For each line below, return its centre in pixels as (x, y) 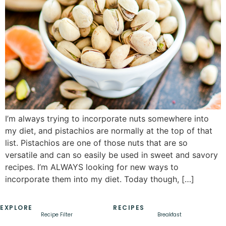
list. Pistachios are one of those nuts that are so (96, 143)
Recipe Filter (56, 215)
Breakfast (169, 215)
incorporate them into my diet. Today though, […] (100, 179)
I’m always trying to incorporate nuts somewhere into (107, 118)
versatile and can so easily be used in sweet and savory (111, 155)
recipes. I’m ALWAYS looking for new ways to (92, 167)
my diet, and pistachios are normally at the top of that (109, 130)
